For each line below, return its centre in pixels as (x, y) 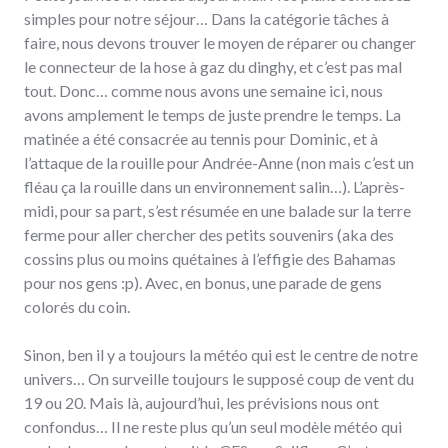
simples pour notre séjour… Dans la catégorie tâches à (206, 18)
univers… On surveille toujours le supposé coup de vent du (219, 378)
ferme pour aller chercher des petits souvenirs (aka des (209, 234)
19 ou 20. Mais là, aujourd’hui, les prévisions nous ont (201, 402)
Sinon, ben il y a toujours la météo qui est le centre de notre (221, 354)
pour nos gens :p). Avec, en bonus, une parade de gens (203, 282)
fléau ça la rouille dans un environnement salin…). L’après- (214, 186)
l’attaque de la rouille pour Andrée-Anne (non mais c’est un (219, 162)
